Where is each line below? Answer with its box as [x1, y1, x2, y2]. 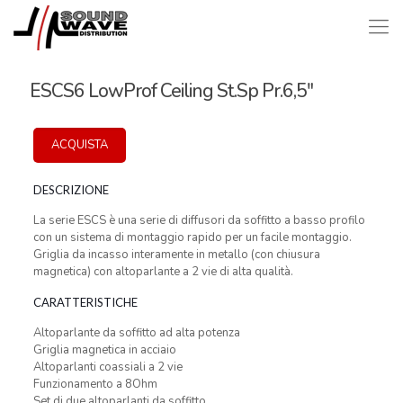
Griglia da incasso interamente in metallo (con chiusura [32, 246, 320, 263]
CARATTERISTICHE [32, 295, 138, 309]
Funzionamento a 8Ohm [32, 376, 157, 392]
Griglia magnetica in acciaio [32, 342, 176, 358]
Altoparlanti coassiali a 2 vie [32, 359, 183, 375]
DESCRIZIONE [32, 183, 109, 197]
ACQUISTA [50, 137, 108, 153]
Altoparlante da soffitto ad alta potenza [32, 325, 240, 341]
